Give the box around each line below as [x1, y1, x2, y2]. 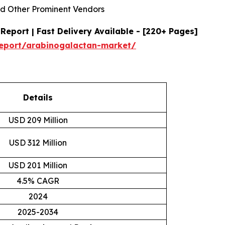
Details [23, 92, 53, 102]
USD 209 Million [8, 115, 68, 125]
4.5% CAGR [17, 176, 59, 186]
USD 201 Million [9, 160, 67, 170]
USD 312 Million [9, 138, 67, 148]
